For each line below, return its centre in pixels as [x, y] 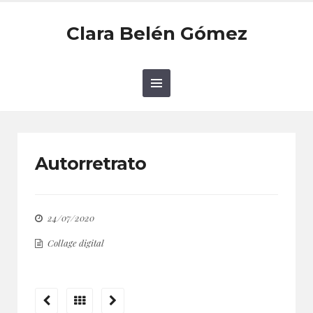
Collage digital [76, 243]
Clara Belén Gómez [156, 34]
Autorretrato [90, 163]
